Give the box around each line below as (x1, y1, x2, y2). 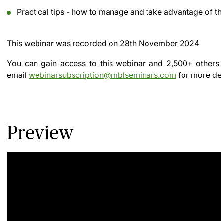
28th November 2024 (120, 38, 199, 48)
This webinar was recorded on (7, 38, 120, 48)
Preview (7, 122, 74, 143)
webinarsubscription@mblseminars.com (29, 70, 176, 80)
